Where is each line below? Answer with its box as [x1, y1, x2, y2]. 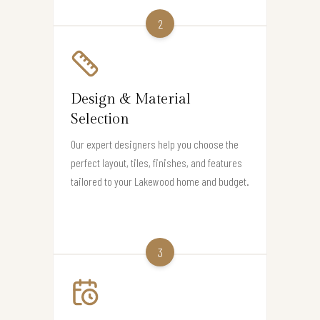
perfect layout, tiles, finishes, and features [71, 155, 242, 169]
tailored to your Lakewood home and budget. [71, 174, 249, 188]
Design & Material [71, 90, 191, 108]
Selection [71, 110, 129, 128]
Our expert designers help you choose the [71, 136, 239, 151]
